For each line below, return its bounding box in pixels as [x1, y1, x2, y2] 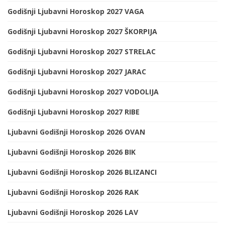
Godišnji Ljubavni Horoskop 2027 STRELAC [8, 47, 156, 57]
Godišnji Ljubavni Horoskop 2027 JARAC [8, 67, 146, 77]
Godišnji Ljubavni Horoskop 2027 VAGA [8, 7, 144, 17]
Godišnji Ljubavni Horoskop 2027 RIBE [8, 107, 140, 117]
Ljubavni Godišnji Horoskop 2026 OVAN [8, 127, 145, 137]
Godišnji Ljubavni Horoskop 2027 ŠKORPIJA [8, 27, 157, 37]
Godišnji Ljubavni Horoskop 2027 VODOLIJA [8, 87, 159, 97]
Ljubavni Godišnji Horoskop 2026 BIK [8, 147, 136, 157]
